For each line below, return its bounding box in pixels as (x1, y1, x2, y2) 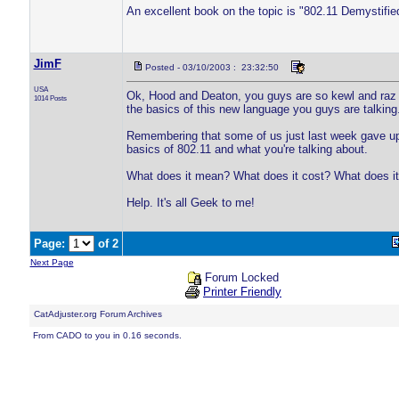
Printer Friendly (203, 285, 281, 299)
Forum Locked (201, 271, 279, 284)
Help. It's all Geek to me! (126, 196, 255, 209)
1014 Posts (33, 94, 67, 102)
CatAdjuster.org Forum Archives (33, 309, 162, 319)
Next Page (29, 257, 74, 267)
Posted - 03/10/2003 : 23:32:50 (144, 62, 279, 72)
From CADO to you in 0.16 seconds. (32, 330, 182, 340)
